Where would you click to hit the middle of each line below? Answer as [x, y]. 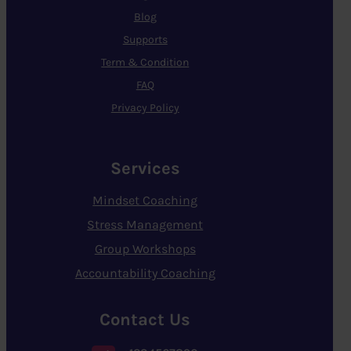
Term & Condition [145, 63]
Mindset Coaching [145, 200]
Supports [145, 40]
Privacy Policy [145, 108]
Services [145, 168]
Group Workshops [145, 248]
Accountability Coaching [145, 273]
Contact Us [145, 319]
